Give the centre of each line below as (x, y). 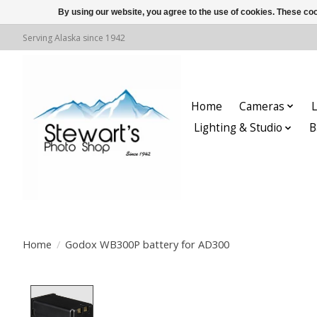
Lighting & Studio (238, 128)
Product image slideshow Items (192, 293)
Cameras (261, 106)
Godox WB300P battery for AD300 (147, 244)
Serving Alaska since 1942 (74, 38)
